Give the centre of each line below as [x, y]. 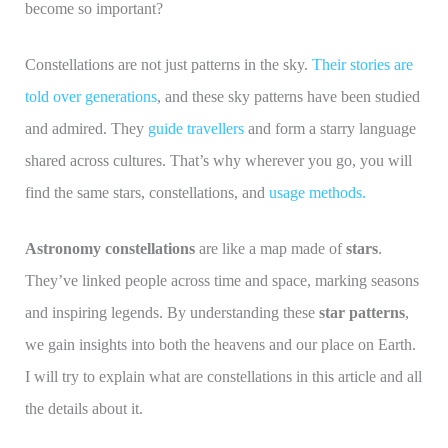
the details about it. [83, 408]
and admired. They [86, 128]
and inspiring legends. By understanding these [171, 312]
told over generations [90, 96]
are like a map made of [270, 248]
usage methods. [317, 192]
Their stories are [362, 64]
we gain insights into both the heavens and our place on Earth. [220, 344]
